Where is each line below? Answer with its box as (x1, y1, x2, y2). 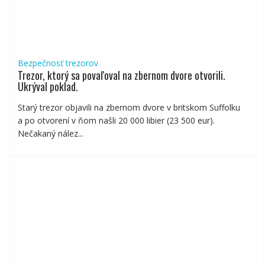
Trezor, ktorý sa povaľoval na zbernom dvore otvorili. (17, 67, 225, 83)
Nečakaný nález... (17, 127, 83, 139)
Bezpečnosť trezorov (17, 57, 98, 69)
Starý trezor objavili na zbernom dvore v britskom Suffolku (17, 101, 240, 113)
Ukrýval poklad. (17, 78, 78, 94)
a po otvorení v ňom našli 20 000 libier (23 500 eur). (17, 114, 215, 126)
